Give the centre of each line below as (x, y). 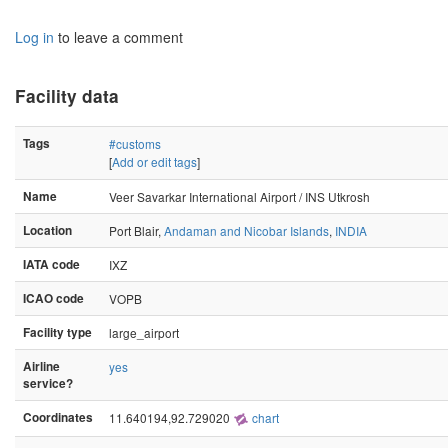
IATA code (51, 264)
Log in (34, 36)
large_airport (144, 332)
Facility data (67, 95)
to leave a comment (118, 36)
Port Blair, (136, 230)
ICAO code (53, 298)
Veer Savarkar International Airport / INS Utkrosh (239, 196)
